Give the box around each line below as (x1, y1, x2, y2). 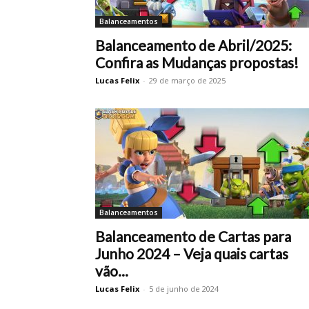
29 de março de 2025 (149, 75, 226, 86)
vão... (95, 262, 128, 279)
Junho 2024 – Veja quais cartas (95, 245, 288, 262)
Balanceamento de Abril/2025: (95, 37, 292, 54)
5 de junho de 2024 (149, 283, 219, 294)
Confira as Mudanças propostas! (95, 54, 299, 71)
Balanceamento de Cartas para (95, 228, 291, 245)
